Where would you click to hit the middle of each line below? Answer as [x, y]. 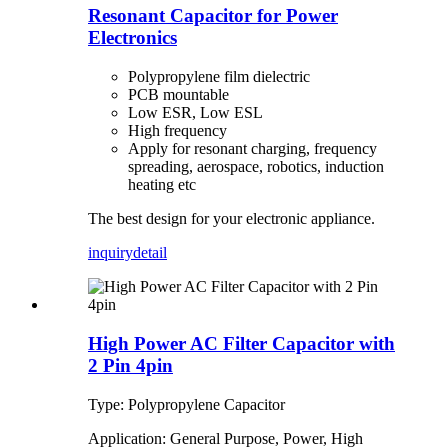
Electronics [132, 38]
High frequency [177, 131]
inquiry [110, 253]
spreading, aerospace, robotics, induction [256, 167]
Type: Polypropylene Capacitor [186, 404]
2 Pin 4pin [130, 365]
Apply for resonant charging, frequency [252, 149]
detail [150, 253]
